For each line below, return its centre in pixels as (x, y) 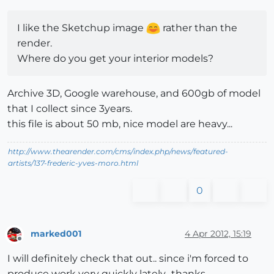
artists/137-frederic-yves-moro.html (73, 163)
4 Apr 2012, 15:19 (218, 234)
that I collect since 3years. (70, 108)
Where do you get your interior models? (115, 58)
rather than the (199, 28)
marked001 (56, 234)
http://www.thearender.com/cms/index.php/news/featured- (118, 151)
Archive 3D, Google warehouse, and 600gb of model (134, 93)
